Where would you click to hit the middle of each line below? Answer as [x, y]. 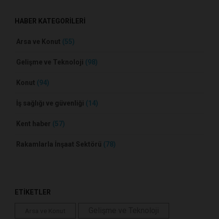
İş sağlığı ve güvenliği [51, 103]
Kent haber [34, 124]
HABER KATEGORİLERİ [50, 21]
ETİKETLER [33, 192]
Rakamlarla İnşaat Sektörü [60, 144]
